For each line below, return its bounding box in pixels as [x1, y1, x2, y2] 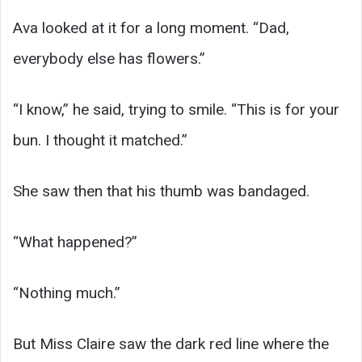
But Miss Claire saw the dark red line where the [13, 335, 329, 354]
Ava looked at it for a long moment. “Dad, [13, 19, 289, 38]
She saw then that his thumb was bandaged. [13, 182, 309, 201]
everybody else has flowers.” [13, 49, 205, 69]
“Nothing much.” [13, 284, 120, 303]
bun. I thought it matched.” [13, 131, 187, 150]
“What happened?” [13, 233, 137, 252]
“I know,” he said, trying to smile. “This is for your [13, 100, 339, 120]
